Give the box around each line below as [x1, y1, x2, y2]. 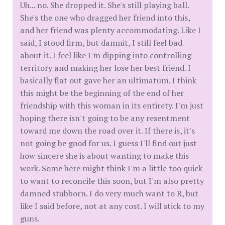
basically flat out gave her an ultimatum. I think [20, 74, 196, 86]
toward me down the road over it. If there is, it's [20, 125, 195, 136]
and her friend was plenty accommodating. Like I [20, 24, 201, 36]
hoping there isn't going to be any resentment [20, 112, 190, 124]
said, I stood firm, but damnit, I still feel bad [20, 37, 182, 48]
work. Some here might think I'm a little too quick [20, 162, 202, 174]
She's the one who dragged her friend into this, [20, 12, 190, 23]
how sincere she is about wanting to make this [20, 150, 189, 161]
